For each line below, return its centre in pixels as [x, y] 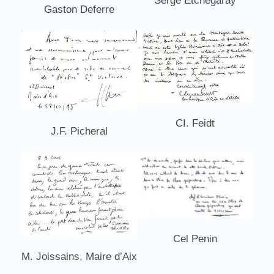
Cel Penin [195, 239]
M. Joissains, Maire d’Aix [79, 256]
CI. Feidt [195, 123]
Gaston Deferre [79, 9]
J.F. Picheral [79, 131]
